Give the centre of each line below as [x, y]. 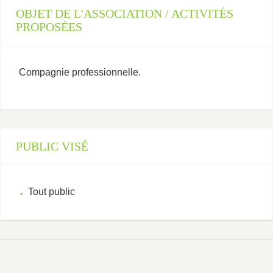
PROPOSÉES [49, 27]
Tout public [51, 192]
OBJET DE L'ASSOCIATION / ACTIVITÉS [125, 13]
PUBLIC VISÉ [52, 146]
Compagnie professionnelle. [80, 72]
